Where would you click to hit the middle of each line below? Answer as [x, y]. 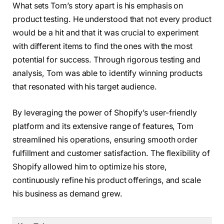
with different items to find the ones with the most [102, 46]
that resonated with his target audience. [85, 87]
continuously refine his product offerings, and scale [107, 180]
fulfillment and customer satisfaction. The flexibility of [111, 153]
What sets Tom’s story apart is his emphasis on [98, 6]
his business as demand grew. [67, 194]
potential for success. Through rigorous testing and [106, 60]
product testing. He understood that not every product [112, 19]
